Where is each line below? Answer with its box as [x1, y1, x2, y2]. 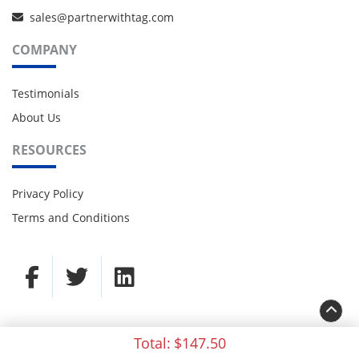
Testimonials [12, 85, 79, 101]
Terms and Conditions [12, 210, 130, 226]
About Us [12, 110, 61, 126]
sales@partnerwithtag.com [30, 10, 174, 26]
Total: [133, 333, 171, 353]
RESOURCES [12, 141, 87, 159]
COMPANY [12, 41, 77, 59]
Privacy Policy [12, 185, 83, 201]
